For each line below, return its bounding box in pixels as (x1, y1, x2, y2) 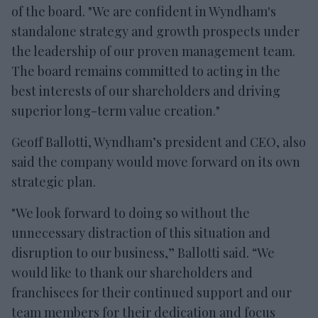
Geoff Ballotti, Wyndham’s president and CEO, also (11, 133, 306, 150)
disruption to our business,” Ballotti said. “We (11, 243, 275, 261)
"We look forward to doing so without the (11, 204, 250, 221)
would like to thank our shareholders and (11, 263, 253, 281)
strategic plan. (11, 172, 96, 190)
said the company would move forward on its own (11, 153, 300, 170)
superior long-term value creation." (11, 102, 220, 119)
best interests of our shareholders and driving (11, 82, 280, 99)
